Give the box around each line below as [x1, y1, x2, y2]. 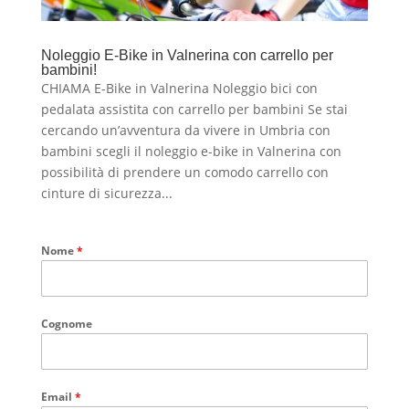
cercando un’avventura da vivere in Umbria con [40, 121, 330, 140]
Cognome [40, 316, 92, 332]
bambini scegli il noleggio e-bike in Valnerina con [40, 142, 341, 161]
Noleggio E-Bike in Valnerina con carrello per [40, 47, 333, 64]
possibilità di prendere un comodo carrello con [40, 163, 329, 182]
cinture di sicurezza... [40, 184, 173, 203]
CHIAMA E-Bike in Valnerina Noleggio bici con [40, 79, 318, 98]
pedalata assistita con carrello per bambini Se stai [40, 100, 348, 119]
